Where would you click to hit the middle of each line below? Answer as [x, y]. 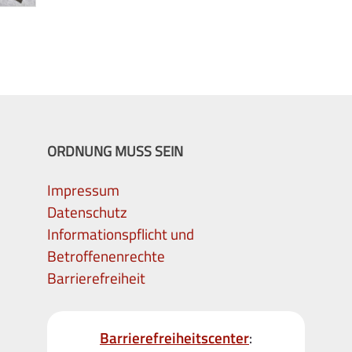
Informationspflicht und [121, 233]
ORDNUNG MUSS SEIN [115, 151]
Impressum [83, 189]
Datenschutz [87, 211]
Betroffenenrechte [106, 255]
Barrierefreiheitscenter [174, 337]
